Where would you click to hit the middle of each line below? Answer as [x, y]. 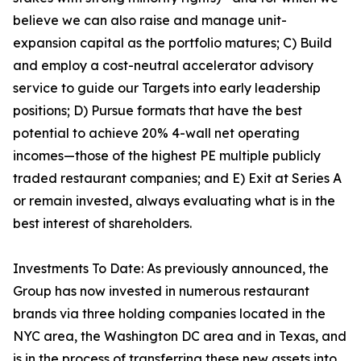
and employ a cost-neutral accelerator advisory [163, 65]
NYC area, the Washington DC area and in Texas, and [180, 336]
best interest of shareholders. [102, 223]
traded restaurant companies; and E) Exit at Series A [177, 178]
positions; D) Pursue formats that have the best [158, 110]
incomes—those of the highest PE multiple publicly [167, 156]
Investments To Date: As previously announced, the [171, 268]
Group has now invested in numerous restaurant [161, 291]
